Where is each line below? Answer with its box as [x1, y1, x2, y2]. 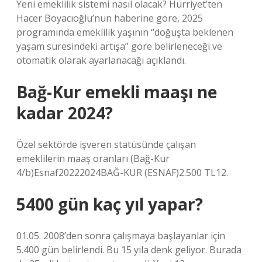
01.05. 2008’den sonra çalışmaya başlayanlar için [16, 229, 225, 242]
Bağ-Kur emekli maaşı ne [16, 81, 217, 103]
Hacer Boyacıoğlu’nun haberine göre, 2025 [16, 12, 203, 25]
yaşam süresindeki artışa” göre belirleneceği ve [16, 40, 222, 53]
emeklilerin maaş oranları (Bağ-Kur [16, 152, 170, 165]
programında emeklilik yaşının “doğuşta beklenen [16, 26, 233, 39]
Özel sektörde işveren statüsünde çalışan [16, 138, 196, 151]
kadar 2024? [16, 102, 113, 124]
